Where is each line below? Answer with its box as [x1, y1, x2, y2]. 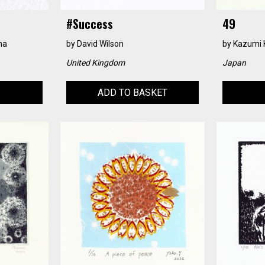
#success [66, 14, 113, 33]
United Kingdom [66, 57, 125, 67]
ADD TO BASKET [97, 86, 167, 98]
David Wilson [76, 38, 124, 49]
